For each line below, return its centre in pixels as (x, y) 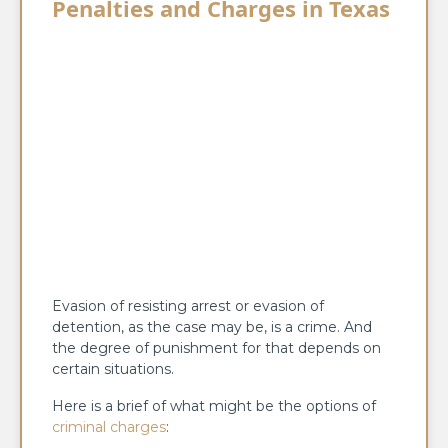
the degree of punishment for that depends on (216, 348)
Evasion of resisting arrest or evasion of (188, 306)
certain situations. (113, 369)
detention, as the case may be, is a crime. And (212, 327)
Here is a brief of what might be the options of (214, 406)
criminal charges (109, 427)
